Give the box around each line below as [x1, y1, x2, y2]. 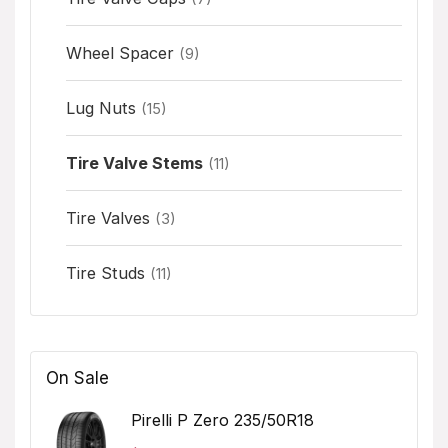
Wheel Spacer [66, 42, 174, 63]
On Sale [46, 367, 109, 388]
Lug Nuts [66, 97, 136, 118]
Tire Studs [66, 262, 145, 283]
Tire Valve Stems [66, 152, 203, 173]
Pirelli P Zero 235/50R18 [131, 409, 314, 430]
